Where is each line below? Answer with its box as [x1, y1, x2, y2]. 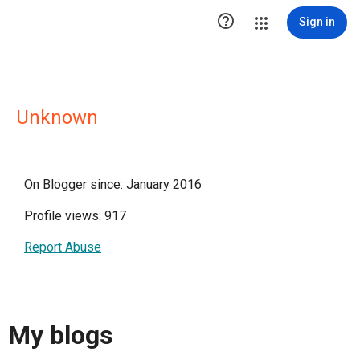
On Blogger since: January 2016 [24, 177, 202, 192]
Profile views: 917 [24, 208, 126, 223]
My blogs [8, 320, 113, 351]
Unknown [16, 106, 98, 129]
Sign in [299, 15, 335, 28]
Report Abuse [24, 239, 101, 255]
